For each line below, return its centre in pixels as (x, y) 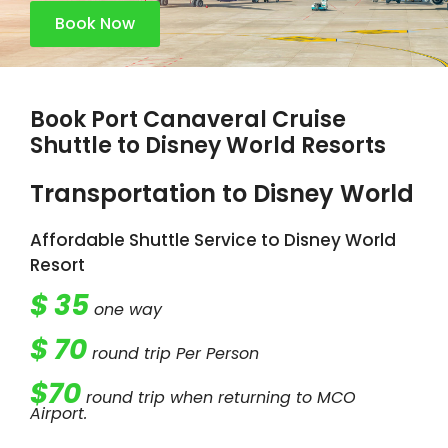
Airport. (61, 414)
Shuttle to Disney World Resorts (208, 146)
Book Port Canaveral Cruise (188, 120)
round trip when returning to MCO (218, 398)
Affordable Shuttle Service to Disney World (213, 240)
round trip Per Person (173, 354)
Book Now (95, 24)
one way (130, 310)
